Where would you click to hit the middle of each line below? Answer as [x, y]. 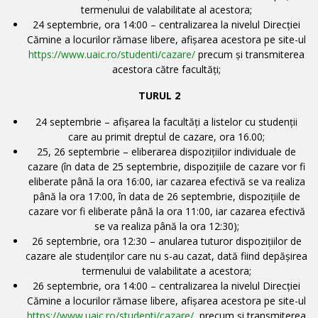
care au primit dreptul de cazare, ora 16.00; [166, 136]
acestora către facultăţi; [166, 69]
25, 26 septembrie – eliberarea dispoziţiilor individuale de [166, 151]
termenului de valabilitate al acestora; [166, 9]
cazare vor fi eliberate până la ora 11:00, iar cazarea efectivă [166, 211]
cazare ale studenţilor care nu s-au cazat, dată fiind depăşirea [166, 256]
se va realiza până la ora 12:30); [166, 226]
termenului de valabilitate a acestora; [166, 270]
